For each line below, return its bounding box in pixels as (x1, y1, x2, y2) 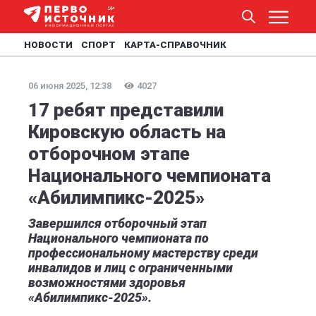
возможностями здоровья (28, 275, 186, 290)
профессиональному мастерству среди (28, 245, 258, 260)
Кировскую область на (28, 121, 226, 142)
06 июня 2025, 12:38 (28, 80, 111, 91)
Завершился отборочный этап (28, 216, 207, 231)
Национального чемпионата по (28, 231, 209, 245)
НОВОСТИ (24, 39, 73, 50)
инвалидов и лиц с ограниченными (28, 260, 233, 275)
